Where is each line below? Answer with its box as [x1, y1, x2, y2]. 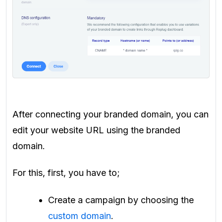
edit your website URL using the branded [12, 124, 180, 135]
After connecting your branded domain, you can [12, 109, 209, 119]
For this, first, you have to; [12, 167, 120, 178]
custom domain [48, 210, 111, 221]
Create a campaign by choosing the [48, 194, 194, 205]
